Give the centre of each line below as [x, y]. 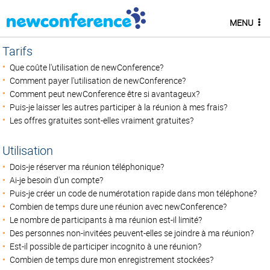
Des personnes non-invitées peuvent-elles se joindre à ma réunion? [131, 233]
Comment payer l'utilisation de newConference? [97, 80]
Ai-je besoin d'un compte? [56, 180]
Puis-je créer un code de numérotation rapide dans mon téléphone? [133, 193]
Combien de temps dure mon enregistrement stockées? [111, 260]
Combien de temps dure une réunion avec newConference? [118, 206]
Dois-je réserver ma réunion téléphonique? [86, 167]
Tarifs [18, 51]
